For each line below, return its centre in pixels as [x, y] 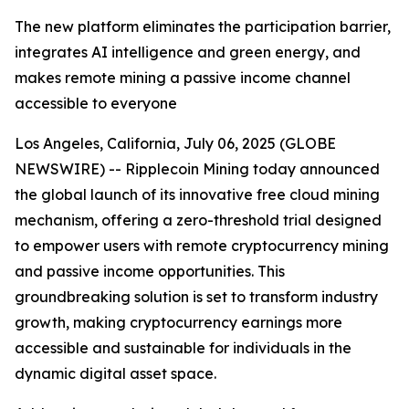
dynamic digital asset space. [115, 373]
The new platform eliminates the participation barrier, [203, 26]
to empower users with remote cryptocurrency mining [202, 246]
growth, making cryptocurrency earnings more [178, 322]
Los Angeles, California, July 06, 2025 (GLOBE [175, 143]
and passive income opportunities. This [150, 271]
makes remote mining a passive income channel [183, 78]
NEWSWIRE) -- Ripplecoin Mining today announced [197, 169]
